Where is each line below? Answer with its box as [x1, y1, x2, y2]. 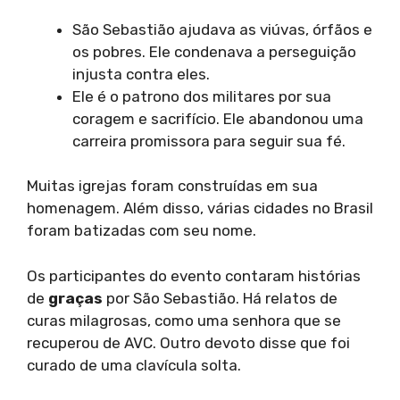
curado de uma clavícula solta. [27, 355, 241, 374]
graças [48, 288, 103, 307]
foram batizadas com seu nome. [27, 221, 256, 240]
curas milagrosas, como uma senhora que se [27, 311, 341, 329]
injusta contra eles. [72, 64, 210, 83]
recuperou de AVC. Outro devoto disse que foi [27, 333, 350, 352]
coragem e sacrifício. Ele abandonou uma [72, 109, 363, 128]
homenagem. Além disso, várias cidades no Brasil [27, 199, 373, 218]
